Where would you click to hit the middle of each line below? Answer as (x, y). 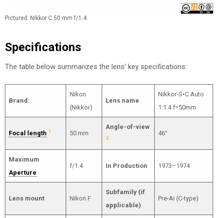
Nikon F (80, 198)
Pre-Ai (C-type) (178, 198)
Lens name (122, 100)
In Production (126, 166)
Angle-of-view (127, 127)
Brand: (19, 100)
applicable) (123, 205)
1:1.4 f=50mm (177, 107)
